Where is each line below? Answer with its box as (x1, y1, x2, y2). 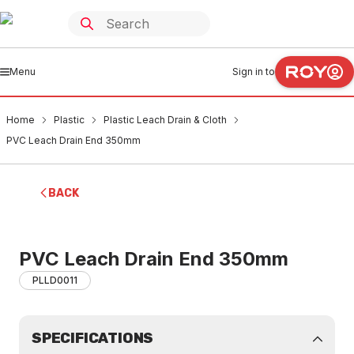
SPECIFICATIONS (32, 330, 154, 347)
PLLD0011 (32, 274, 77, 286)
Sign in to (232, 66, 275, 77)
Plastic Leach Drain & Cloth (104, 114, 227, 126)
